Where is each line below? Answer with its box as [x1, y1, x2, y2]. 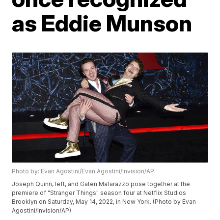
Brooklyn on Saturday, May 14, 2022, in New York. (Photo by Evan [12, 198, 196, 206]
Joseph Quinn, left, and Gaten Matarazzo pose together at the [12, 180, 191, 188]
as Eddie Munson [12, 9, 192, 37]
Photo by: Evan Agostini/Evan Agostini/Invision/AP [12, 167, 155, 175]
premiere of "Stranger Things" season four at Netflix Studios [12, 189, 187, 197]
